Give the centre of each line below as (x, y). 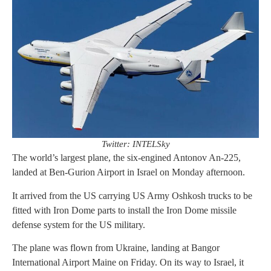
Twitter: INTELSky (135, 144)
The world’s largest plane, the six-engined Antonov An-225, (126, 158)
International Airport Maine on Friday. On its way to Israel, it (128, 262)
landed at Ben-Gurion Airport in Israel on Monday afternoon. (129, 172)
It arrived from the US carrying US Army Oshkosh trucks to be (132, 195)
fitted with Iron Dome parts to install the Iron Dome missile (124, 210)
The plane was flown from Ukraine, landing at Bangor (116, 247)
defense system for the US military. (79, 224)
